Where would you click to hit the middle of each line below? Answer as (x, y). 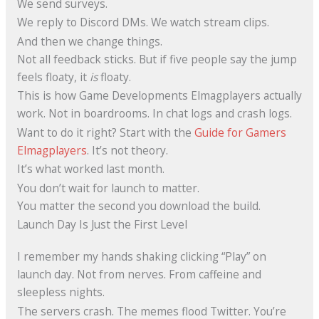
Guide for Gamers (240, 132)
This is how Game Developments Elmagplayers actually (159, 96)
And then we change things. (89, 41)
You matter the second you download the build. (138, 205)
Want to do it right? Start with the (105, 132)
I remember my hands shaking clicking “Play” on (141, 257)
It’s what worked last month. (90, 169)
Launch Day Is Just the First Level (102, 225)
